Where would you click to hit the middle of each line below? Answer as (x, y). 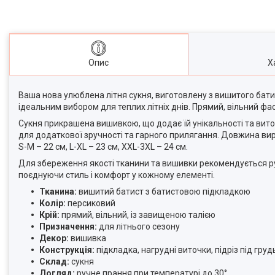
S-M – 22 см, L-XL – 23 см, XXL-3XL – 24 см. (103, 147)
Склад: (54, 262)
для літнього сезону (138, 227)
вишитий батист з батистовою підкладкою (164, 192)
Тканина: (58, 192)
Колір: (53, 203)
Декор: (54, 238)
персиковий (91, 203)
